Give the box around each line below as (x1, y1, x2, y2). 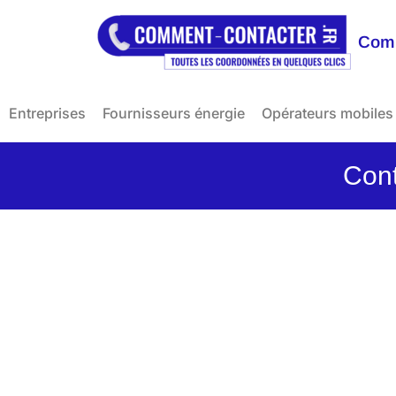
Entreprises (9, 104, 86, 122)
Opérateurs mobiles (262, 104, 393, 122)
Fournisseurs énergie (103, 104, 245, 122)
